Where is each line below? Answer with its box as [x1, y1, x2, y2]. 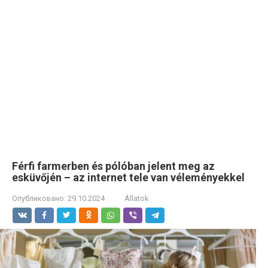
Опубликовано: [12, 194, 66, 203]
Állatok [124, 194, 148, 203]
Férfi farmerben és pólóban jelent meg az [12, 160, 215, 172]
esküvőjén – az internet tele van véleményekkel [12, 171, 245, 184]
